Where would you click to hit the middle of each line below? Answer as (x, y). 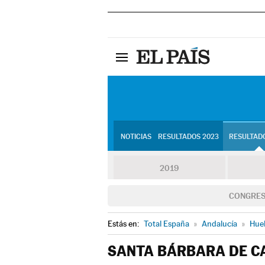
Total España (167, 224)
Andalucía (219, 224)
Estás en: (124, 224)
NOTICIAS (136, 137)
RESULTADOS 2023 (188, 137)
